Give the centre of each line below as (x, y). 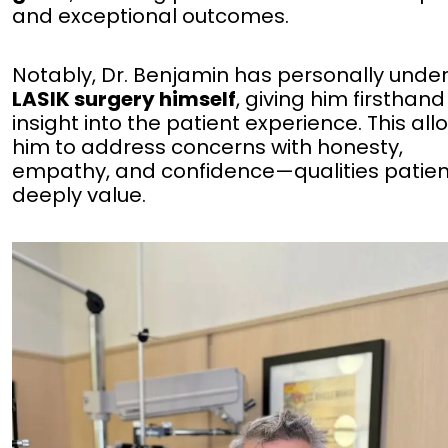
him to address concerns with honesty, (208, 147)
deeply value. (79, 195)
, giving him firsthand (341, 99)
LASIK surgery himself (124, 99)
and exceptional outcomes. (151, 16)
